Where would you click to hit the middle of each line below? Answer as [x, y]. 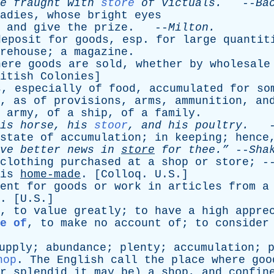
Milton [188, 28]
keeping [198, 138]
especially [48, 89]
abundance [76, 248]
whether [159, 64]
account [138, 223]
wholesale [240, 64]
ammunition [209, 101]
